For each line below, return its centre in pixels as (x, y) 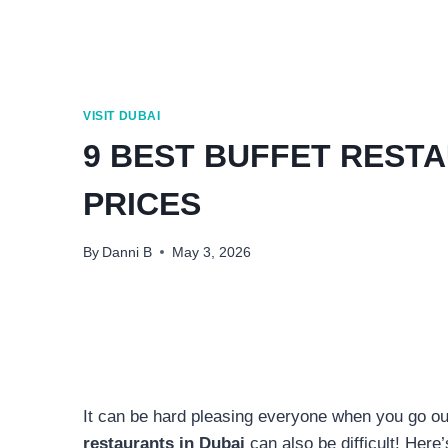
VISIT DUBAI (122, 116)
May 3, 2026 (212, 252)
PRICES (142, 204)
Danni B (127, 252)
